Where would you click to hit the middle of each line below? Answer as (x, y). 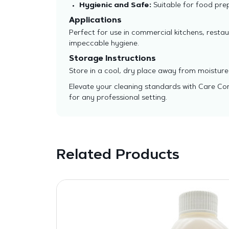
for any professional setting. (118, 98)
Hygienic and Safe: (115, 6)
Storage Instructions (112, 59)
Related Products (118, 155)
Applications (95, 21)
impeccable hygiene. (104, 44)
